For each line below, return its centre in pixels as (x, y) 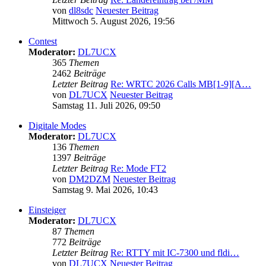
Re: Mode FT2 (138, 169)
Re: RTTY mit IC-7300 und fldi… (175, 253)
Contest (43, 42)
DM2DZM (90, 179)
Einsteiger (47, 210)
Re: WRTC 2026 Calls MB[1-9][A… (181, 84)
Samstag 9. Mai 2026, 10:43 (105, 190)
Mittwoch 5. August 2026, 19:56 (113, 21)
